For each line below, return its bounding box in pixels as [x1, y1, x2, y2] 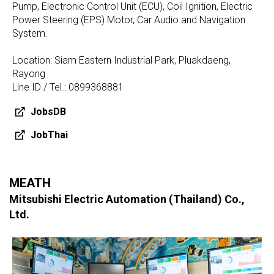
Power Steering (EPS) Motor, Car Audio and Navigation [12, 14, 245, 26]
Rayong [12, 68, 45, 80]
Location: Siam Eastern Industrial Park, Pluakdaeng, [12, 54, 231, 67]
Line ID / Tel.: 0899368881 [12, 81, 124, 94]
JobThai [31, 129, 68, 141]
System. [12, 28, 48, 40]
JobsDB [31, 106, 66, 118]
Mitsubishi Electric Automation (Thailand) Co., [9, 193, 245, 206]
